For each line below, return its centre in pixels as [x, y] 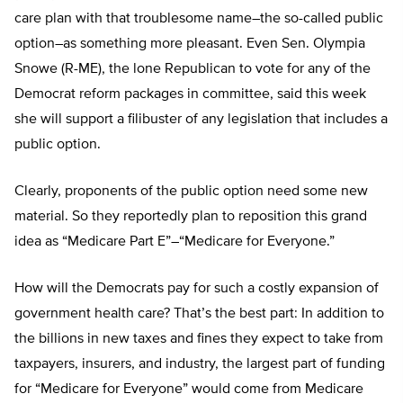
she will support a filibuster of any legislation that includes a [201, 120]
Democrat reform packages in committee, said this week [190, 95]
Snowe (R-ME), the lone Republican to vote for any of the [193, 70]
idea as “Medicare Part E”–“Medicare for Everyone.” [175, 242]
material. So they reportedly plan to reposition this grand [191, 217]
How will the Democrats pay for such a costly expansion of [197, 289]
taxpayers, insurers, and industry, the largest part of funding [200, 365]
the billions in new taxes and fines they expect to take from [199, 340]
